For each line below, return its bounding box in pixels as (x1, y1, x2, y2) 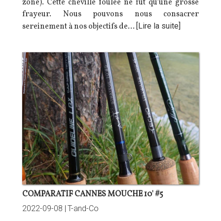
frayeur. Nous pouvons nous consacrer (22, 8, 199, 20)
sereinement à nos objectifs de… (22, 21, 136, 32)
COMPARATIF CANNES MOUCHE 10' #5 (22, 189, 163, 200)
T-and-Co (68, 204, 99, 213)
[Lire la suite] (136, 21, 181, 31)
